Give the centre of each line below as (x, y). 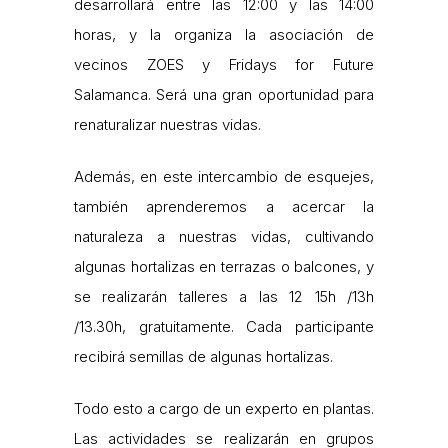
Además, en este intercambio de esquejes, (224, 177)
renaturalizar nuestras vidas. (167, 125)
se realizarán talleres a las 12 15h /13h (224, 297)
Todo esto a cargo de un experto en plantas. (224, 409)
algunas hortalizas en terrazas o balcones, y (224, 267)
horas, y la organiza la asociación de (224, 35)
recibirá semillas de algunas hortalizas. (203, 357)
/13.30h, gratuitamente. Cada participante (224, 327)
